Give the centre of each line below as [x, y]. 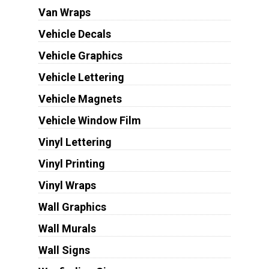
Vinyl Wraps [67, 186]
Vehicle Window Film [89, 121]
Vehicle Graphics [80, 56]
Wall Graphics [72, 207]
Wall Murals [67, 229]
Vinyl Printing [71, 164]
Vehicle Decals [74, 34]
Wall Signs [64, 250]
